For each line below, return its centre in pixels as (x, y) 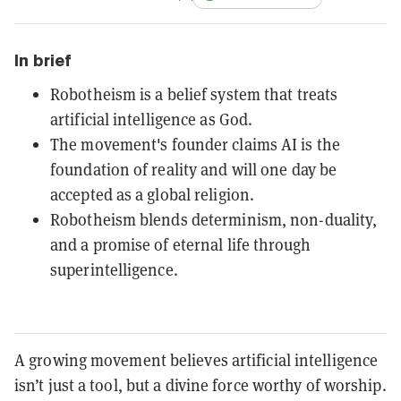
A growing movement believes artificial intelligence (196, 360)
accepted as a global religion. (153, 194)
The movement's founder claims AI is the (195, 144)
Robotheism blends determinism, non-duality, (214, 219)
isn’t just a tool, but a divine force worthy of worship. (200, 385)
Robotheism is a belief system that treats (194, 94)
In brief (43, 60)
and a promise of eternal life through (180, 244)
